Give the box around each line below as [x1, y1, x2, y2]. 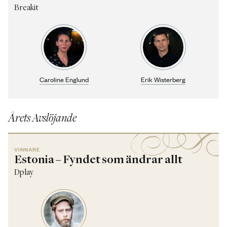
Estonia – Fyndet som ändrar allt [14, 154, 183, 167]
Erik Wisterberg [140, 74, 185, 85]
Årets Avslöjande [8, 112, 77, 125]
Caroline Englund [39, 74, 89, 85]
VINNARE [14, 144, 41, 154]
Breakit [14, 4, 39, 13]
